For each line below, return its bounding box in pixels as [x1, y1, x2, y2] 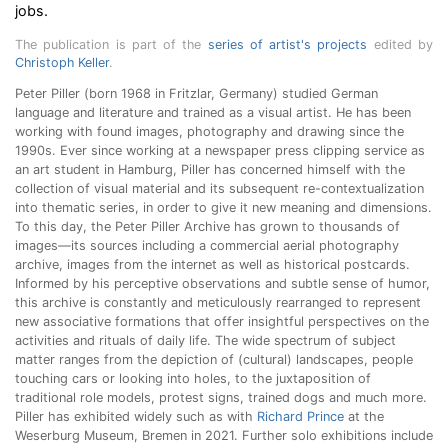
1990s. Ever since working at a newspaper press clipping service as [15, 143, 425, 158]
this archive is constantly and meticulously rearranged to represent [15, 295, 421, 310]
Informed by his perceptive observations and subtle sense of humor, [15, 276, 430, 291]
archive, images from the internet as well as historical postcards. [15, 257, 410, 272]
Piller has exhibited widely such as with [15, 409, 257, 424]
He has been [336, 105, 411, 120]
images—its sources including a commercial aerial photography [15, 238, 399, 253]
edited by [367, 37, 434, 52]
